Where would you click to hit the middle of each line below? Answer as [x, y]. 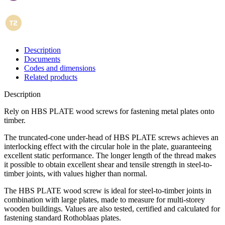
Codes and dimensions [60, 68]
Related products [51, 77]
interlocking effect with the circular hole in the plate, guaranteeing [108, 147]
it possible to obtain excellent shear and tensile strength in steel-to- [108, 165]
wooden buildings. [34, 209]
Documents [42, 59]
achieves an [199, 138]
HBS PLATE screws [147, 138]
